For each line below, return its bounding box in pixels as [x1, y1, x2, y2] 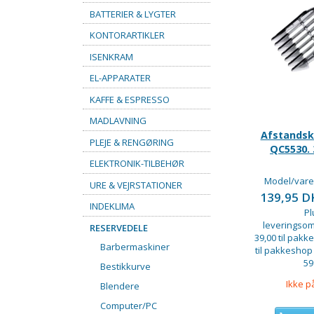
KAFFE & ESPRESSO [90, 93, 170, 106]
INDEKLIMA [90, 199, 135, 212]
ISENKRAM [90, 50, 133, 63]
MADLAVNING [90, 114, 146, 127]
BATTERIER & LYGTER [90, 7, 176, 20]
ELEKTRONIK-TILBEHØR [90, 156, 184, 170]
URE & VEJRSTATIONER [90, 178, 182, 191]
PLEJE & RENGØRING [90, 135, 174, 149]
